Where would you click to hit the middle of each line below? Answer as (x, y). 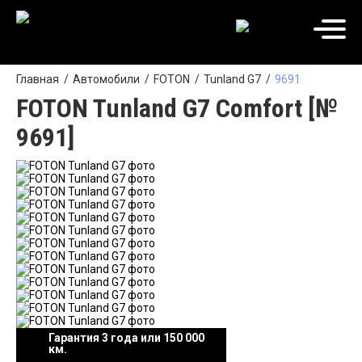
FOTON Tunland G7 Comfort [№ (177, 108)
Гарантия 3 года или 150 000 (126, 338)
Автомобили (106, 79)
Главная (38, 79)
